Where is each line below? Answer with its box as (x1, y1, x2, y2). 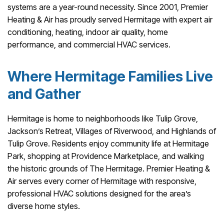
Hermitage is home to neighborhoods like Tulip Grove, (7, 113, 198, 124)
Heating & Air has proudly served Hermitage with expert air (7, 14, 212, 25)
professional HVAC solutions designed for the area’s (7, 188, 191, 199)
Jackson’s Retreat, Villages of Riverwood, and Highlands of (7, 126, 216, 136)
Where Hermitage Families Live (7, 67, 213, 85)
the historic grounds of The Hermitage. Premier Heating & (7, 163, 210, 174)
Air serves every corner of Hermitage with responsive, (7, 176, 196, 186)
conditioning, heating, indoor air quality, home (7, 27, 168, 37)
